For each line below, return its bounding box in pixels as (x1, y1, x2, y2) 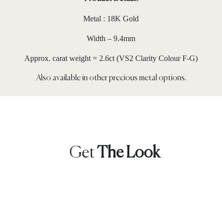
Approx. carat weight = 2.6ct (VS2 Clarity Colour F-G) (24, 54, 198, 62)
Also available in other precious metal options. (36, 74, 186, 82)
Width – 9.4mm (87, 34, 135, 43)
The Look (97, 145, 160, 161)
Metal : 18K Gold (83, 14, 139, 23)
